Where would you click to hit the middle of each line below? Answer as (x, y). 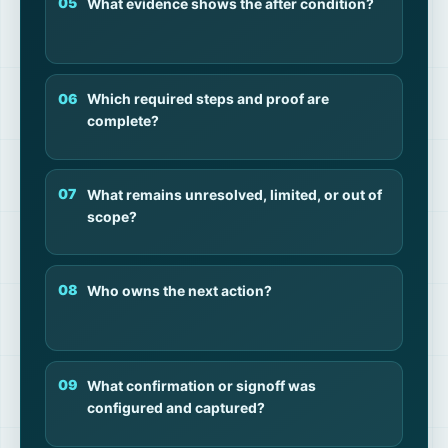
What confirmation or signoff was (201, 386)
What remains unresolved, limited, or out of (234, 195)
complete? (122, 121)
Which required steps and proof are (207, 99)
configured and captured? (175, 408)
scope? (111, 217)
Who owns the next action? (179, 290)
